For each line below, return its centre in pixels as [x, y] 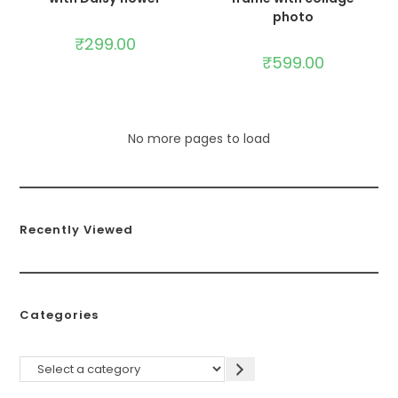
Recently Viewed [77, 230]
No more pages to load [199, 139]
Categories [60, 315]
